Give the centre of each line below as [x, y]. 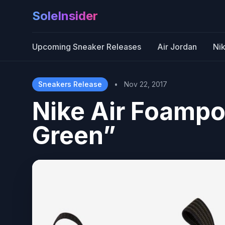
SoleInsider [65, 16]
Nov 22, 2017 [146, 84]
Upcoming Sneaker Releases [87, 47]
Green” [74, 135]
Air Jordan [177, 47]
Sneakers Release [70, 84]
